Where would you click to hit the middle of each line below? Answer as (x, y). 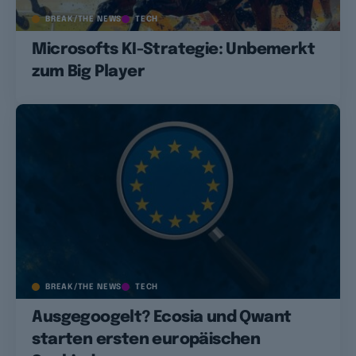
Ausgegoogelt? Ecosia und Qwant (162, 317)
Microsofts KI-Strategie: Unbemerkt (173, 50)
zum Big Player (88, 72)
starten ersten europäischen (146, 339)
